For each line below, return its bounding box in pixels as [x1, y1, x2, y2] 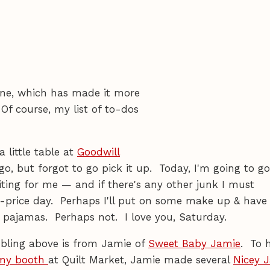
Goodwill [77, 145, 120, 158]
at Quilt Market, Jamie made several [48, 253, 233, 266]
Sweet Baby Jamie [148, 237, 240, 250]
